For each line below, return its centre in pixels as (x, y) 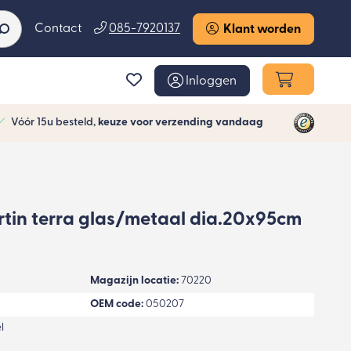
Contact (58, 29)
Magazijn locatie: (134, 280)
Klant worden (260, 29)
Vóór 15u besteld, (54, 123)
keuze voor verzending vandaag (181, 123)
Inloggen (210, 81)
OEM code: (117, 304)
